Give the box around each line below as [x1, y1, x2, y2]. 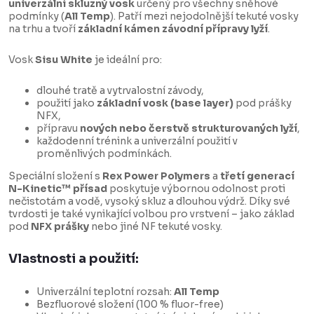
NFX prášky [31, 220, 89, 233]
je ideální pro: [93, 53, 162, 67]
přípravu [36, 122, 80, 135]
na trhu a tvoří [8, 22, 78, 36]
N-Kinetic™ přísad [8, 182, 107, 196]
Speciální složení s [8, 170, 102, 183]
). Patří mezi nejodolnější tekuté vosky [110, 10, 299, 23]
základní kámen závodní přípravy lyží [78, 22, 268, 36]
